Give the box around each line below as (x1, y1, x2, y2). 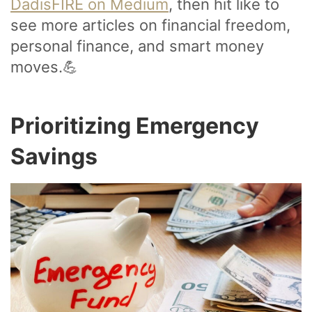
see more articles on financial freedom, (10, 16, 290, 35)
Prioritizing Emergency (10, 112, 259, 140)
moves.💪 (10, 58, 78, 77)
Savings (10, 143, 97, 171)
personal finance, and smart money (10, 37, 264, 56)
